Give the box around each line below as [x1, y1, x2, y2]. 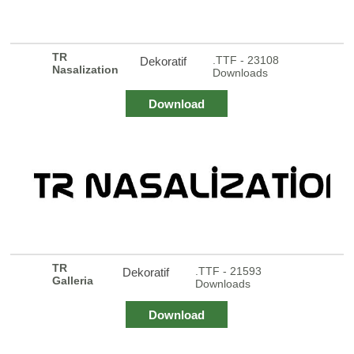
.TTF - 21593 [194, 264, 262, 277]
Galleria [52, 273, 94, 287]
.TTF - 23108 [213, 53, 280, 66]
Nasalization [52, 62, 119, 76]
